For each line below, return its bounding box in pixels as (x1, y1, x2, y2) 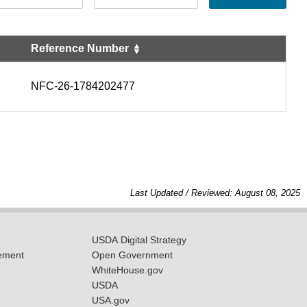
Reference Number (31, 42, 132, 54)
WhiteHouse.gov (92, 265, 163, 276)
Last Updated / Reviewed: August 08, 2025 (130, 188, 300, 199)
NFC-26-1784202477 (31, 80, 135, 92)
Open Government (92, 250, 173, 261)
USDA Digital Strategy (92, 235, 186, 246)
